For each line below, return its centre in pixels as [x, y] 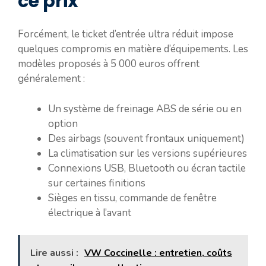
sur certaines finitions [97, 183]
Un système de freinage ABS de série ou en [145, 109]
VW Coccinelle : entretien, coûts [158, 253]
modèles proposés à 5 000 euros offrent [109, 64]
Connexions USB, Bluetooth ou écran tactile [147, 168]
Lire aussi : [54, 253]
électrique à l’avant [90, 213]
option [63, 123]
